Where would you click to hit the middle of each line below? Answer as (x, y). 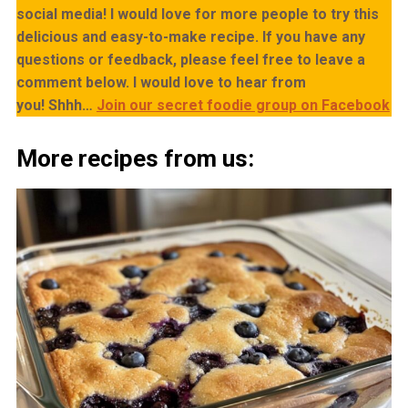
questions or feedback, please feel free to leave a (190, 60)
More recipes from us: (135, 159)
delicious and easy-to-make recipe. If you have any (190, 37)
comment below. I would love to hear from (161, 83)
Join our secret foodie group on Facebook (243, 106)
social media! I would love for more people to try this (197, 15)
